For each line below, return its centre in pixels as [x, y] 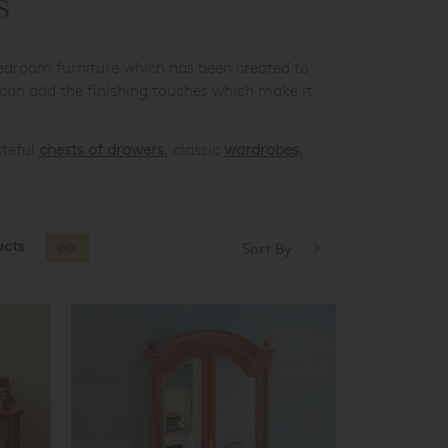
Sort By [267, 249]
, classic [193, 149]
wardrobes [261, 149]
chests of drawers [101, 149]
